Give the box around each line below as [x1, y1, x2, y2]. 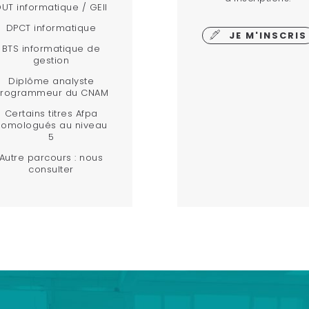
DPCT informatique [6, 21, 97, 34]
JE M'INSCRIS [228, 28, 307, 42]
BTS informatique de [1, 41, 101, 55]
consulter [28, 162, 74, 176]
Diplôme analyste [8, 74, 94, 88]
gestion [32, 53, 70, 67]
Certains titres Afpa [4, 106, 98, 120]
